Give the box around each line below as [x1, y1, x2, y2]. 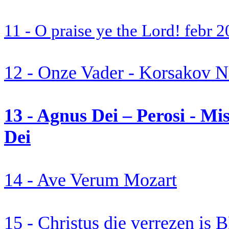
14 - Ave [4, 170, 70, 190]
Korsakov [139, 62, 211, 83]
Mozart [119, 170, 177, 190]
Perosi [136, 105, 185, 126]
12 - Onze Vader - [4, 62, 139, 83]
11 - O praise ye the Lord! [4, 21, 185, 40]
